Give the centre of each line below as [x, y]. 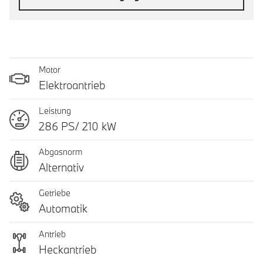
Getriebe [55, 193]
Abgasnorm [60, 152]
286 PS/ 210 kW [77, 126]
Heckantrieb [68, 249]
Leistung [55, 111]
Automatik [63, 208]
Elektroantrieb [72, 85]
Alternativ [61, 167]
